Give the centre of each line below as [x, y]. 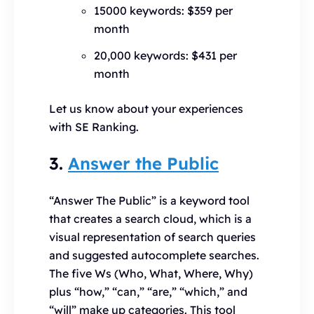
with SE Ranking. [94, 127]
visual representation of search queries [152, 237]
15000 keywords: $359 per [163, 11]
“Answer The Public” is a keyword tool [149, 200]
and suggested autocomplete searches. [154, 255]
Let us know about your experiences [146, 109]
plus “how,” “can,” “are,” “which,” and [148, 292]
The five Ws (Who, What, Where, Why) [151, 273]
